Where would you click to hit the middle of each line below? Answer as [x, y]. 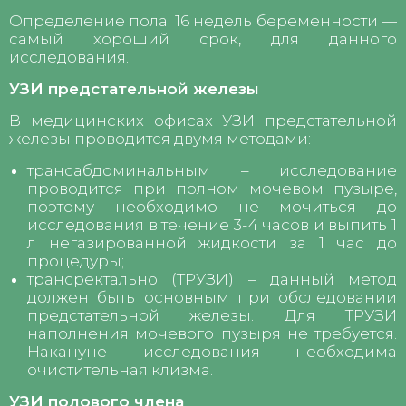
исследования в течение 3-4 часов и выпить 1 [212, 224]
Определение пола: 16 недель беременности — [203, 20]
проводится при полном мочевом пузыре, [212, 188]
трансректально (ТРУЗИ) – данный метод [212, 279]
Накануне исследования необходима [212, 351]
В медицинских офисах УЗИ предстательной [203, 120]
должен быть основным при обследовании [212, 297]
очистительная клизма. [120, 369]
